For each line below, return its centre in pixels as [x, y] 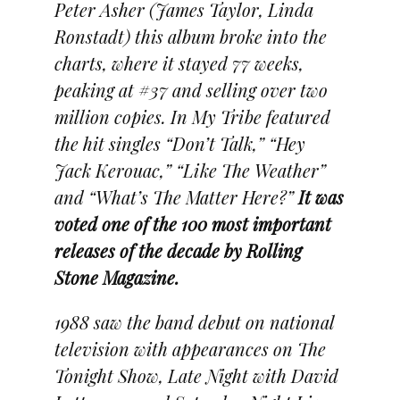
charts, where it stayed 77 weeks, [179, 62]
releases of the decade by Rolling [178, 250]
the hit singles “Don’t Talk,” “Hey [179, 143]
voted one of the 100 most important [192, 223]
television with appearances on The [190, 348]
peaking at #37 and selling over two [191, 89]
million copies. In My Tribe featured [192, 116]
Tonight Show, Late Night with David [196, 375]
